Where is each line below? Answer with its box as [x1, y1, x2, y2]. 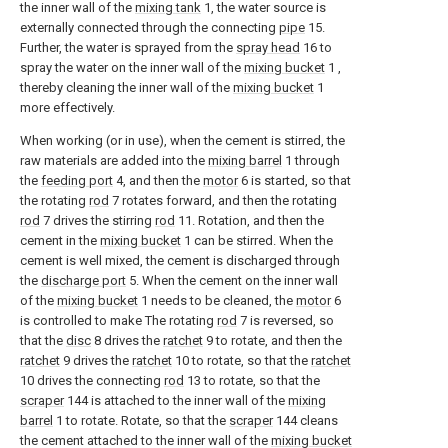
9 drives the [60, 353, 132, 368]
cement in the [20, 233, 100, 248]
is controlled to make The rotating [20, 313, 217, 328]
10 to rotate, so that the [172, 353, 311, 368]
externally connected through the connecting [20, 20, 279, 35]
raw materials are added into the [20, 153, 208, 168]
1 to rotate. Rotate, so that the [53, 413, 229, 428]
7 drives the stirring [40, 213, 155, 228]
